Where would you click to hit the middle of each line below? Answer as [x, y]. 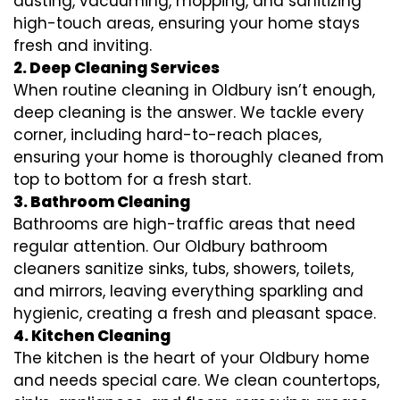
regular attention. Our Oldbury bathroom [171, 246]
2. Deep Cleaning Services [117, 68]
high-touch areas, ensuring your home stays [187, 23]
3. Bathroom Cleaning [102, 202]
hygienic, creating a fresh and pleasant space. [195, 313]
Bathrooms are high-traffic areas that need [184, 224]
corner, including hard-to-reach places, [167, 135]
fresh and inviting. [83, 46]
